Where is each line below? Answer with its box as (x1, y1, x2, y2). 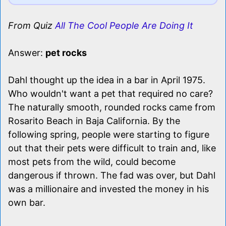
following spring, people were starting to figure (8, 129, 209, 140)
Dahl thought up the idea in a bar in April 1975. (8, 74, 205, 85)
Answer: (8, 47, 45, 58)
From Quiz (8, 20, 55, 31)
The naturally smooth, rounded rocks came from (8, 101, 215, 112)
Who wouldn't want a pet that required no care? (8, 88, 213, 99)
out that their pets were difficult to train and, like (8, 142, 216, 153)
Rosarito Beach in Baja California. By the (8, 115, 180, 126)
